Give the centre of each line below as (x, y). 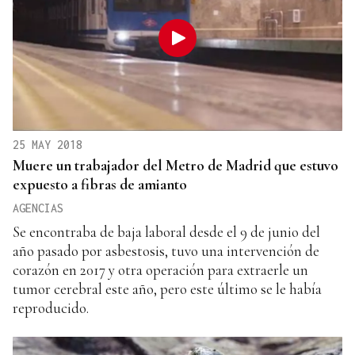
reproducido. (51, 308)
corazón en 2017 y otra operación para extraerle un (160, 270)
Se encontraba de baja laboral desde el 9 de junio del (166, 232)
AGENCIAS (38, 208)
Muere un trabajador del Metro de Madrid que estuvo (176, 166)
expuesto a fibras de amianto (100, 185)
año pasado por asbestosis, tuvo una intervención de (166, 251)
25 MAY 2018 (48, 145)
